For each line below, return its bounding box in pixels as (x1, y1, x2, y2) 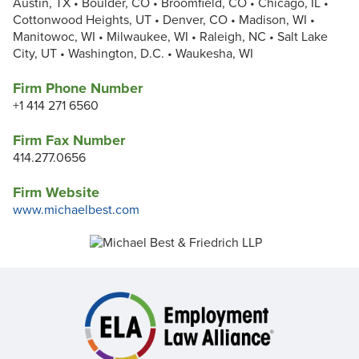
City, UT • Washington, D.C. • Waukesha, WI (13, 46, 253, 63)
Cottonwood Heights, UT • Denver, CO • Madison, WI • (13, 12, 315, 29)
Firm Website (13, 184, 99, 202)
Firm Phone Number (13, 79, 143, 98)
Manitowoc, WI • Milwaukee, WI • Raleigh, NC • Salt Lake (13, 29, 328, 46)
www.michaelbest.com (13, 202, 139, 219)
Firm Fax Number (13, 131, 125, 150)
